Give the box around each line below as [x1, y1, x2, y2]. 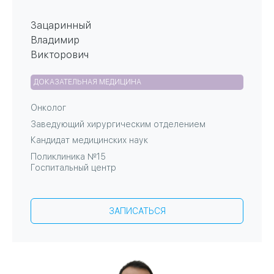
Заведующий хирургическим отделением [31, 119, 206, 130]
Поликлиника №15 [31, 152, 106, 162]
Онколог [31, 103, 66, 113]
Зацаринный [31, 20, 91, 32]
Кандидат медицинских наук [31, 135, 148, 146]
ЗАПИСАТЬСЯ [108, 206, 166, 217]
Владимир [31, 34, 80, 46]
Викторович [31, 49, 89, 61]
